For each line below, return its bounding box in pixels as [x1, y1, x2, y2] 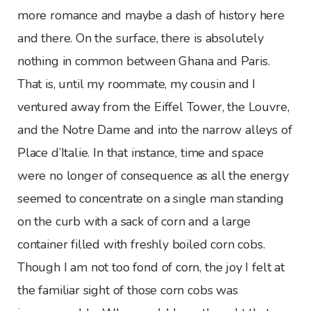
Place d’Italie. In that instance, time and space [17, 144, 264, 161]
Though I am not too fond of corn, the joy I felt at [17, 258, 285, 276]
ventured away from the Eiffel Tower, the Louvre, [17, 98, 289, 115]
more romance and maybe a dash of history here [17, 6, 285, 24]
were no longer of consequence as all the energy [17, 167, 289, 184]
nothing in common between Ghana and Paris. [17, 52, 270, 69]
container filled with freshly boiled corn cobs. [17, 235, 265, 253]
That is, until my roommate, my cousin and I [17, 75, 256, 92]
